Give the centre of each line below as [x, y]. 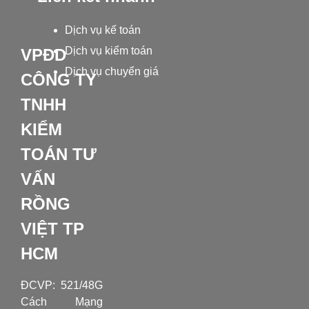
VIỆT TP [52, 228]
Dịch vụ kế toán [102, 30]
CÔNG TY [58, 79]
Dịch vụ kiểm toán [108, 50]
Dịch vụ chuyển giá [111, 71]
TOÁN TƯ [58, 154]
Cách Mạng [61, 301]
